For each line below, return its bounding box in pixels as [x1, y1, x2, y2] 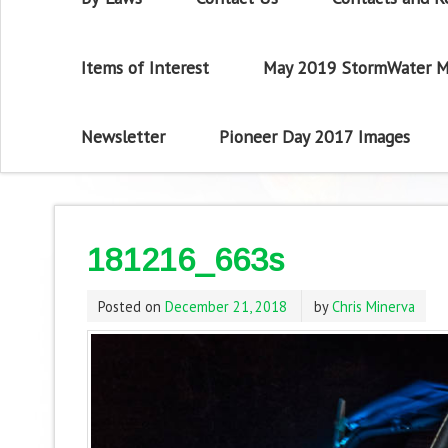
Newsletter [81, 125, 166, 149]
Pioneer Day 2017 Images [218, 125, 410, 149]
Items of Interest [81, 55, 210, 79]
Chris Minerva [331, 296, 415, 316]
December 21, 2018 [164, 296, 287, 316]
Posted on [97, 296, 165, 316]
